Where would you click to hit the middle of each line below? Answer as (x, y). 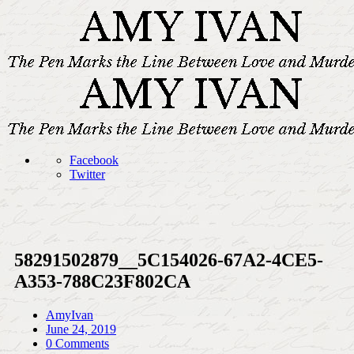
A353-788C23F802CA (102, 281)
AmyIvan (70, 314)
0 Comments (77, 343)
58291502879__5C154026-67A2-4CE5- (169, 260)
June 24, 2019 (81, 329)
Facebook (94, 160)
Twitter (87, 174)
